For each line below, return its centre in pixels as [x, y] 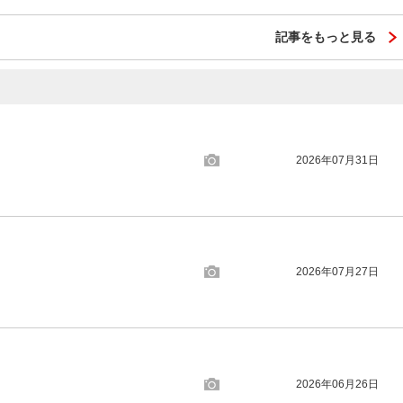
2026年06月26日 [338, 384]
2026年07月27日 [338, 272]
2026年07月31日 [338, 160]
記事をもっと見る [326, 37]
